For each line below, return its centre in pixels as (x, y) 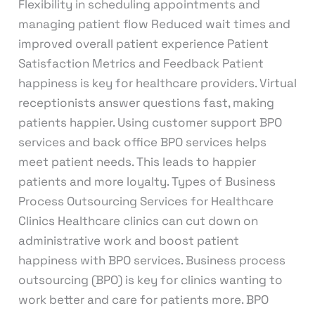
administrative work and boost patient (128, 240)
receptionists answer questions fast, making (146, 102)
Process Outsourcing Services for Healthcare (146, 201)
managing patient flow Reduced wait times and (154, 24)
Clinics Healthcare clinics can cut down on (138, 220)
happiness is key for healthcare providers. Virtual (157, 83)
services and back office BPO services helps (142, 142)
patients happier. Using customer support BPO (150, 122)
